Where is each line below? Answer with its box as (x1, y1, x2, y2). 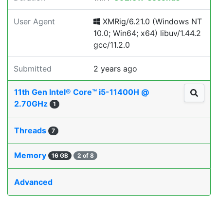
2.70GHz (14, 99, 50, 109)
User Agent (14, 17, 55, 26)
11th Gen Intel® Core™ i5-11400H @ (14, 87, 149, 97)
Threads (14, 126, 48, 135)
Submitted (14, 64, 52, 73)
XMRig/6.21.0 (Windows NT (100, 17, 202, 26)
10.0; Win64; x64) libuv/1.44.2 (93, 28, 201, 38)
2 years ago (93, 64, 137, 73)
